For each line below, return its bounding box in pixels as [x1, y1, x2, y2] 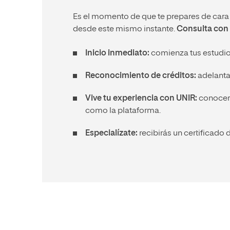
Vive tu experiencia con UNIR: [85, 94, 197, 103]
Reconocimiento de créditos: [85, 72, 196, 80]
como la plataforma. [85, 107, 161, 115]
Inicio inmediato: [85, 49, 149, 57]
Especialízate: [85, 129, 138, 138]
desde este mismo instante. [73, 25, 177, 33]
